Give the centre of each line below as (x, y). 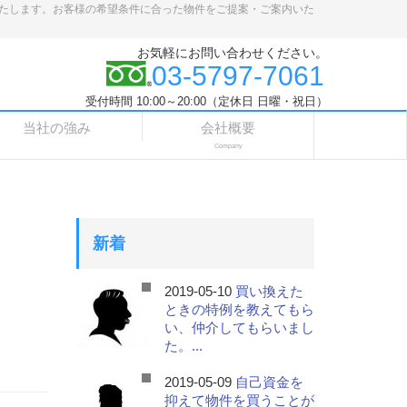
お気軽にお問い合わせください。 (233, 53)
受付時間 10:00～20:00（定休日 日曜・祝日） (207, 101)
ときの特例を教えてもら (239, 309)
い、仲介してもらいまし (239, 328)
